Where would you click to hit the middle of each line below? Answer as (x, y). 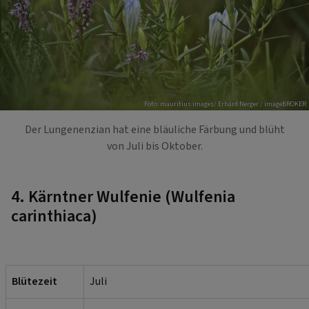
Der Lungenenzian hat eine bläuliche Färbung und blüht (154, 129)
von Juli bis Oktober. (154, 146)
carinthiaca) (54, 216)
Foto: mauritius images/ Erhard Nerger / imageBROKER (225, 104)
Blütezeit (34, 281)
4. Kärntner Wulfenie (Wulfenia (123, 197)
